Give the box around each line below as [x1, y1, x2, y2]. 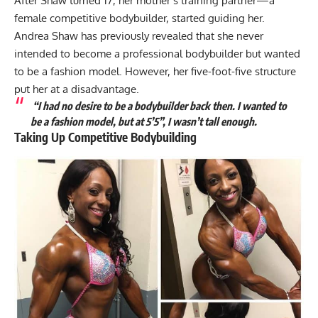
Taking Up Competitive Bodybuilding [14, 129, 197, 146]
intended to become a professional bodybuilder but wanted [14, 47, 300, 61]
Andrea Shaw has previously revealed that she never [14, 29, 263, 43]
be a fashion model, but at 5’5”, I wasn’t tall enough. [30, 115, 259, 128]
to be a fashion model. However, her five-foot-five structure [14, 65, 296, 79]
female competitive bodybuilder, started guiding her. [14, 11, 268, 26]
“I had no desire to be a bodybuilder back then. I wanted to [30, 99, 287, 113]
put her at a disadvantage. [14, 82, 142, 97]
